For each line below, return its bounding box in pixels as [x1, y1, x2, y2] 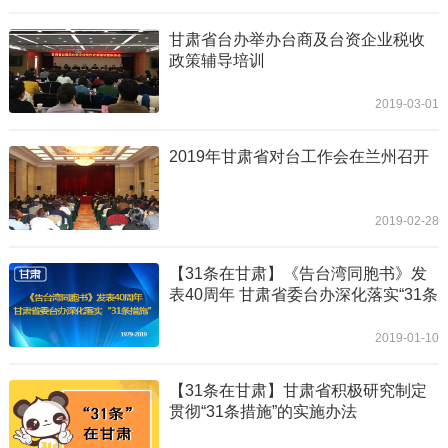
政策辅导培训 [169, 52, 266, 70]
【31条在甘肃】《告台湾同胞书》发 [169, 265, 428, 283]
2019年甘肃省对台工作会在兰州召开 [169, 148, 430, 166]
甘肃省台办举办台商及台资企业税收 [169, 31, 426, 49]
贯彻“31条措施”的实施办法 [169, 403, 358, 421]
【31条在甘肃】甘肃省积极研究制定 [169, 382, 428, 400]
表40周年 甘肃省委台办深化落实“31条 [169, 286, 439, 304]
